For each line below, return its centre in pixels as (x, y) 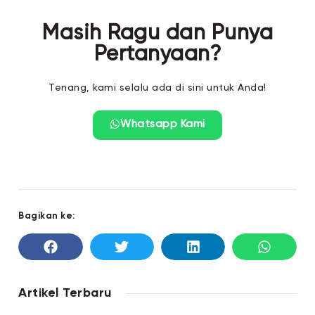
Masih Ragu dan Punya (157, 34)
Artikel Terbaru (65, 294)
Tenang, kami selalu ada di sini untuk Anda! (157, 88)
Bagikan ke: (47, 216)
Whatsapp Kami (163, 124)
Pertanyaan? (157, 55)
